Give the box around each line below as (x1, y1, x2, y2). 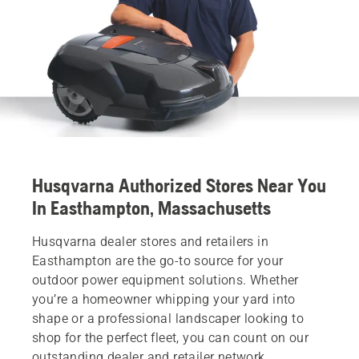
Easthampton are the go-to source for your (32, 252, 284, 268)
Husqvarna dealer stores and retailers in (32, 233, 268, 249)
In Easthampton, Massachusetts (32, 196, 271, 219)
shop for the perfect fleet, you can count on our (32, 329, 309, 345)
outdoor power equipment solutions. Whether (32, 272, 299, 288)
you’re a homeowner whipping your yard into (32, 291, 296, 307)
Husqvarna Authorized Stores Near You (32, 174, 326, 196)
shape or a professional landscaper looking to (32, 310, 304, 326)
